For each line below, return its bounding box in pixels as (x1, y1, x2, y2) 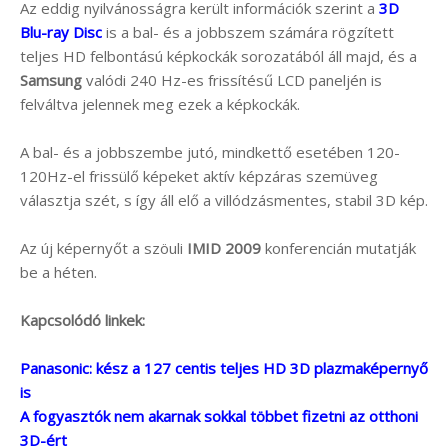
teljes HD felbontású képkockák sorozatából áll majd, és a (20, 45, 417, 66)
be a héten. (20, 261, 97, 282)
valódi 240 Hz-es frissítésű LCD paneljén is (82, 69, 382, 90)
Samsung (20, 69, 82, 90)
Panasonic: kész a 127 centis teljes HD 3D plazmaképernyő (20, 357, 428, 378)
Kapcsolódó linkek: (20, 309, 145, 330)
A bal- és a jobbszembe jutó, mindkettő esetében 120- (20, 141, 400, 162)
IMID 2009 (187, 237, 261, 258)
